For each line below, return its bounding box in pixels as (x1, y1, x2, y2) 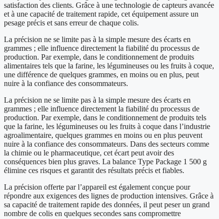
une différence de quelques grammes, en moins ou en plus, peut (4, 70, 199, 79)
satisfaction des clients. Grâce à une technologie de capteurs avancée (4, 1, 214, 10)
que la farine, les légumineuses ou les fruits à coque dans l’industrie (4, 122, 210, 131)
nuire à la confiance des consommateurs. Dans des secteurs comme (4, 140, 209, 149)
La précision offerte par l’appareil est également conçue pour (4, 183, 190, 192)
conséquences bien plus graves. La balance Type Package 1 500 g (4, 157, 207, 166)
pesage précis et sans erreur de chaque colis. (4, 19, 139, 27)
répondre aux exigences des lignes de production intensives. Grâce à (4, 192, 214, 200)
